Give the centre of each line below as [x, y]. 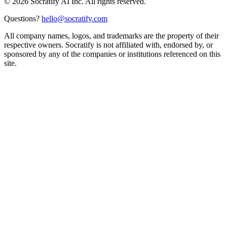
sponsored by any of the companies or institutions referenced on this [112, 54]
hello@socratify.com [74, 18]
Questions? [22, 18]
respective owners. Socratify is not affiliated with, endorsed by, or [108, 45]
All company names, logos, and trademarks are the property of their [111, 35]
